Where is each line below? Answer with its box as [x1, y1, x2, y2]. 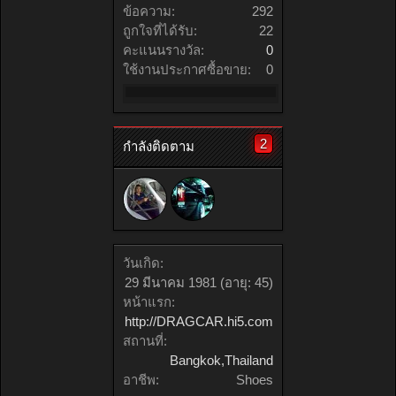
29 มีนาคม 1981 [125, 275, 217, 290]
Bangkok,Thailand [170, 353, 273, 368]
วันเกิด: [123, 255, 164, 270]
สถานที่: [123, 333, 167, 348]
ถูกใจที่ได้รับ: [123, 23, 197, 38]
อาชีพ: [123, 372, 159, 387]
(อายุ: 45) [220, 275, 273, 290]
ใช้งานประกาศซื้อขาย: [123, 62, 251, 77]
